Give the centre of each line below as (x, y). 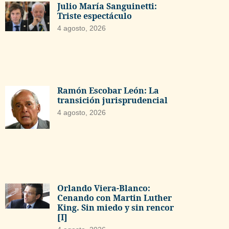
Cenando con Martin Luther (114, 198)
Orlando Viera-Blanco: (104, 188)
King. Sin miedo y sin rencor (115, 208)
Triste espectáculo (94, 16)
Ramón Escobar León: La (108, 90)
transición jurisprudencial (112, 100)
